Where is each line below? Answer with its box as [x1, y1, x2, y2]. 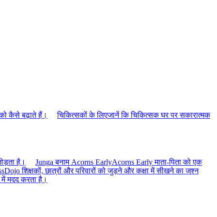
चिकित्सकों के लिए [57, 111, 108, 120]
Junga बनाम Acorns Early [35, 157, 112, 166]
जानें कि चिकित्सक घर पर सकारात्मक [108, 111, 210, 120]
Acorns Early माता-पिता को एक [112, 157, 202, 166]
